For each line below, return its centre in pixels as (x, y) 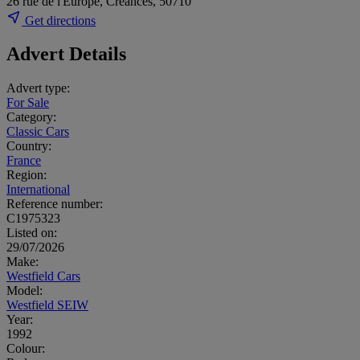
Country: (29, 146)
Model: (25, 291)
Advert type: (38, 88)
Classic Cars (38, 132)
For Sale (28, 103)
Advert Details (66, 54)
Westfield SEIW (47, 305)
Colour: (26, 349)
